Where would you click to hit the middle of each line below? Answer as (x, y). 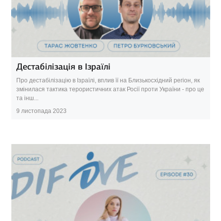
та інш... (27, 98)
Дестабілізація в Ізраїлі (63, 66)
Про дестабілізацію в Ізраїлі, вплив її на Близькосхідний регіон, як (108, 80)
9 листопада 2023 (41, 111)
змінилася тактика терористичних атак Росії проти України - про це (110, 89)
